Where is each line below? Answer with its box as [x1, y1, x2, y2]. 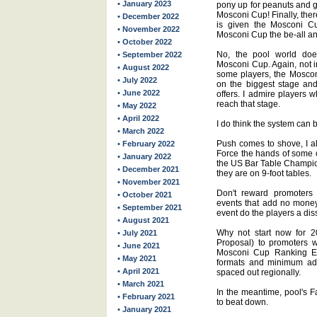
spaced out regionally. [217, 267, 301, 277]
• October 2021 [117, 190, 172, 199]
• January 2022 [117, 152, 171, 161]
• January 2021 [117, 305, 171, 313]
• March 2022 [117, 127, 164, 135]
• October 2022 [117, 38, 172, 46]
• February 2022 [117, 139, 175, 148]
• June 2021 [117, 241, 160, 250]
